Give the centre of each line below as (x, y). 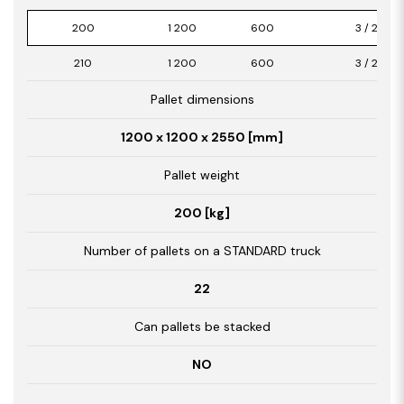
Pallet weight (202, 174)
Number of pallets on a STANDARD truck (202, 250)
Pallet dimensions (202, 99)
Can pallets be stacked (202, 326)
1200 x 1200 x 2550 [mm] (202, 137)
